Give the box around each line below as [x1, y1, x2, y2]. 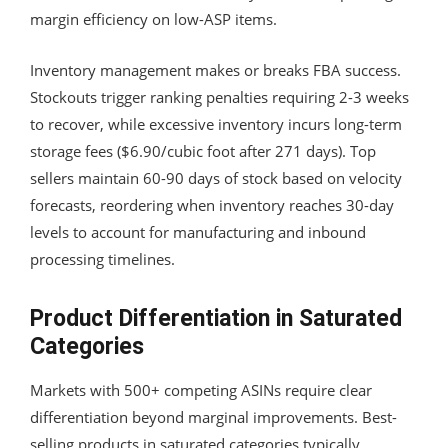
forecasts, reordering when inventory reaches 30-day [30, 194, 394, 215]
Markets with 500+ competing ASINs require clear [30, 379, 372, 400]
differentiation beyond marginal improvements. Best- [30, 406, 397, 427]
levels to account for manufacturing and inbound [30, 221, 366, 242]
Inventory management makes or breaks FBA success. [30, 59, 401, 80]
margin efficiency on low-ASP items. [30, 8, 277, 29]
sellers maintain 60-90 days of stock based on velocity [30, 167, 402, 188]
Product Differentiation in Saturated [30, 304, 402, 332]
